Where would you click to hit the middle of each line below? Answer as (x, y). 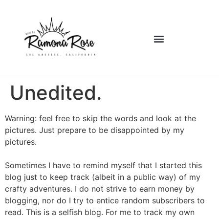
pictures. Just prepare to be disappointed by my (95, 130)
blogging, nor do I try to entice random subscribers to (105, 201)
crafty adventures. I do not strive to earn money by (100, 189)
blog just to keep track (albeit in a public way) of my (103, 177)
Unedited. (56, 93)
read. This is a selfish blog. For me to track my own (100, 212)
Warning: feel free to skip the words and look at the (100, 119)
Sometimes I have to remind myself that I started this (103, 165)
